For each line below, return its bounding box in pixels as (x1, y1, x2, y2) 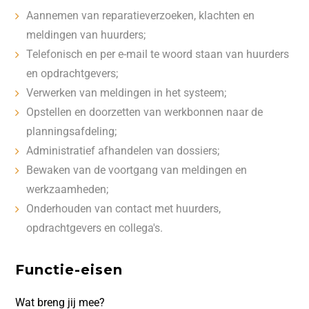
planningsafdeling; (26, 125, 117, 138)
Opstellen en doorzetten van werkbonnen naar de (26, 106, 263, 119)
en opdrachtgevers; (26, 67, 119, 80)
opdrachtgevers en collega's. (26, 221, 163, 235)
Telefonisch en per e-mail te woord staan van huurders (26, 48, 290, 61)
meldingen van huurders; (26, 28, 146, 41)
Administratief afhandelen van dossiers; (26, 144, 220, 157)
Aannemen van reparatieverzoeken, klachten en (26, 9, 255, 22)
